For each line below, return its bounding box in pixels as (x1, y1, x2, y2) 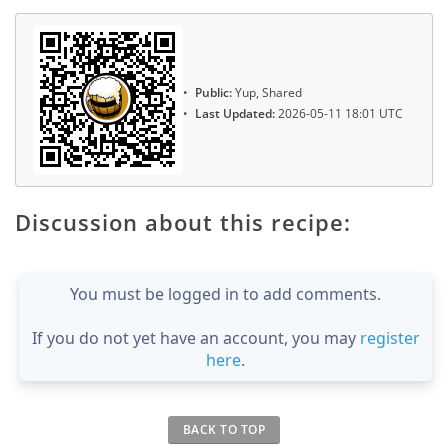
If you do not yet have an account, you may (31, 327, 360, 350)
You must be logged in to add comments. (70, 283, 381, 306)
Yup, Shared (232, 84, 302, 102)
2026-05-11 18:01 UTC (275, 105, 403, 123)
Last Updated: (195, 105, 275, 123)
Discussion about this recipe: (15, 207, 351, 238)
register (359, 327, 420, 350)
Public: (195, 84, 232, 102)
